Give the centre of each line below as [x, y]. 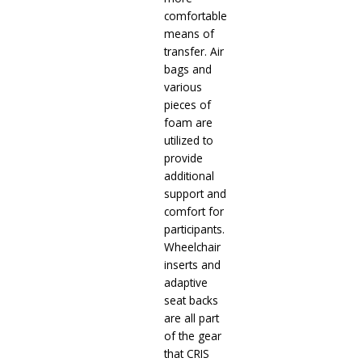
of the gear [192, 336]
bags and [187, 69]
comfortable [195, 16]
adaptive [185, 283]
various [183, 87]
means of [189, 34]
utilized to [188, 141]
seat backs [191, 301]
